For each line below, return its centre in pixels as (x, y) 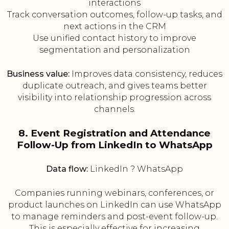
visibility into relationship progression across (114, 98)
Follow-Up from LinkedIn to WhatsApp (114, 145)
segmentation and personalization (114, 50)
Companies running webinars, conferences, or (114, 193)
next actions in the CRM (114, 27)
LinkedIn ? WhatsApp (135, 169)
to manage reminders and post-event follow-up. (114, 217)
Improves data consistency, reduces (146, 74)
